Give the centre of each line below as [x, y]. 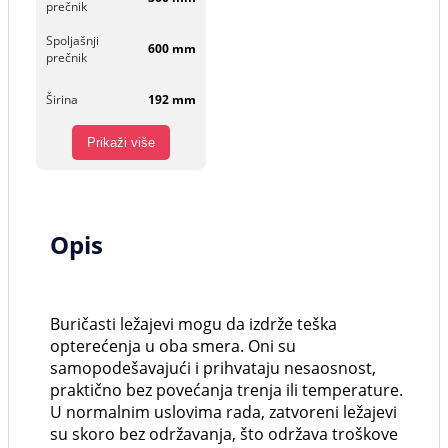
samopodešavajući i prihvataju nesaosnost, [213, 368]
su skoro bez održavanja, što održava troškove [224, 434]
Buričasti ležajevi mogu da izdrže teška [193, 324]
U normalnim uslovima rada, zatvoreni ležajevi [223, 412]
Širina [62, 100]
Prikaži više [121, 143]
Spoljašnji [72, 40]
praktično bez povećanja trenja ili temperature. [226, 390]
